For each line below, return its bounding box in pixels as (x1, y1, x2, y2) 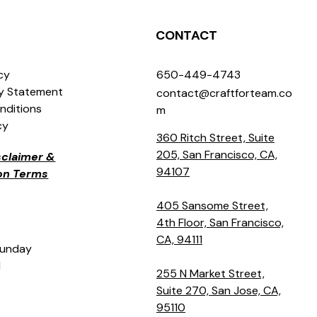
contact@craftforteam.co (156, 86, 292, 101)
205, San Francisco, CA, (156, 147, 277, 163)
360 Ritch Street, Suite (156, 130, 275, 146)
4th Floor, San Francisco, (156, 215, 284, 231)
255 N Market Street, (156, 266, 265, 282)
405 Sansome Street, (156, 198, 268, 214)
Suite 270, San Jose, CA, (156, 283, 281, 299)
